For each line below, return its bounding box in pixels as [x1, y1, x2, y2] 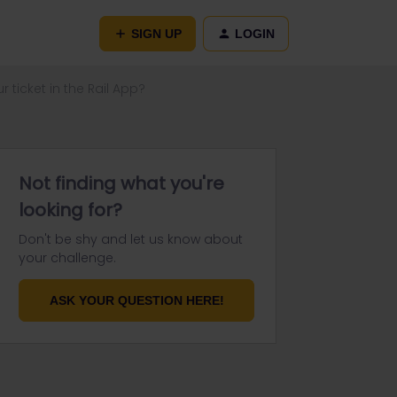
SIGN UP [131, 26, 182, 41]
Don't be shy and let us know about [19, 230, 243, 248]
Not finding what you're [19, 171, 224, 196]
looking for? [19, 198, 122, 222]
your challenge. [19, 249, 116, 267]
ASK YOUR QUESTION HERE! [49, 293, 224, 307]
